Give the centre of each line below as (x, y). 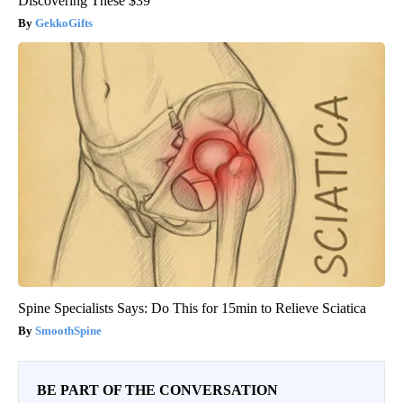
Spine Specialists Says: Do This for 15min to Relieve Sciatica (192, 309)
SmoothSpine (68, 331)
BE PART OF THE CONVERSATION (157, 390)
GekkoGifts (64, 23)
